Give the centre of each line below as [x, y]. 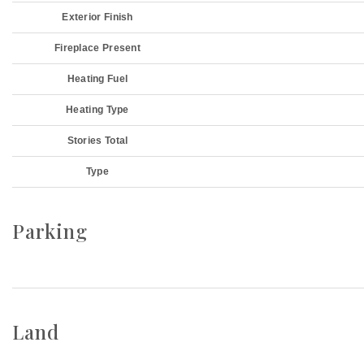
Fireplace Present [97, 48]
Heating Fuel [97, 79]
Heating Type [97, 110]
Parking [50, 231]
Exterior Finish [97, 17]
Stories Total [97, 141]
